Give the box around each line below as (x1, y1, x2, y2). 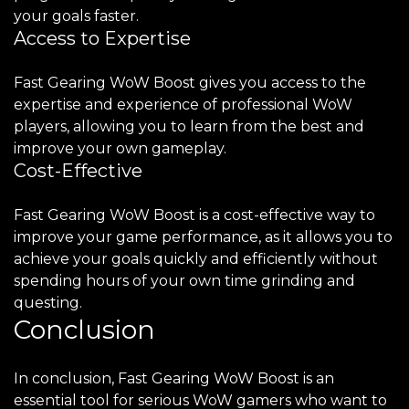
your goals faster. (14, 7, 139, 25)
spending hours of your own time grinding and (14, 272, 355, 289)
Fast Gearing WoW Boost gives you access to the (14, 74, 366, 91)
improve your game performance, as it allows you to (14, 228, 393, 246)
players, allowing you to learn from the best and (14, 118, 364, 135)
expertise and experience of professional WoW (14, 96, 352, 113)
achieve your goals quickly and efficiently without (14, 250, 378, 267)
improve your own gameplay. (14, 140, 226, 157)
